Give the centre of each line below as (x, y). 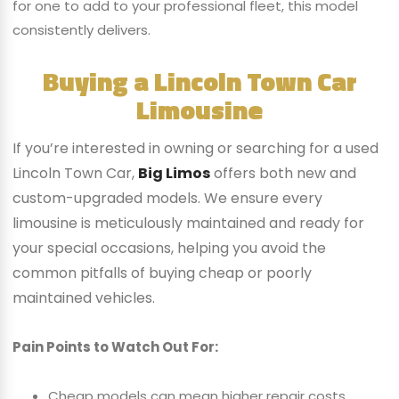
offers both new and (283, 173)
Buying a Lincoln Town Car (199, 81)
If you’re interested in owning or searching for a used (195, 148)
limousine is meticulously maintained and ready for (188, 223)
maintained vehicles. (83, 297)
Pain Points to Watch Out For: (115, 347)
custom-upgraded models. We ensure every (167, 198)
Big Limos (174, 173)
